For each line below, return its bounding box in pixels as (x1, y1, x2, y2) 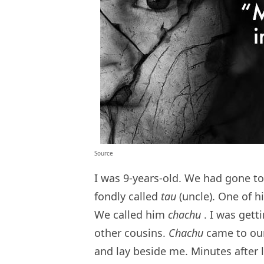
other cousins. (94, 225, 169, 240)
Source (94, 148, 113, 157)
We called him (94, 207, 168, 222)
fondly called (94, 189, 161, 203)
